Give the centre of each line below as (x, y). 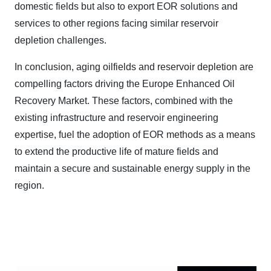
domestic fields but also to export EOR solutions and (126, 6)
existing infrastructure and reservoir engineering (116, 118)
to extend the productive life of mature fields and (116, 152)
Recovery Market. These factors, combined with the (124, 101)
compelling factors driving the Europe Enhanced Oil (125, 84)
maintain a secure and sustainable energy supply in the (132, 168)
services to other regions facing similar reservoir (116, 23)
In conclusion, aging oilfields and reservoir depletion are (134, 67)
